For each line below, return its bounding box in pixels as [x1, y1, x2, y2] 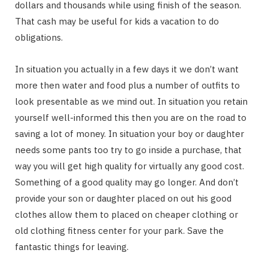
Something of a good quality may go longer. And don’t [15, 176, 239, 188]
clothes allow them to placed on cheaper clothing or [15, 209, 238, 221]
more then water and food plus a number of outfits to [15, 80, 240, 92]
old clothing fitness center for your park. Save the [15, 225, 224, 237]
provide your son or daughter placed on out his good [15, 193, 232, 205]
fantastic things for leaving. [15, 241, 129, 253]
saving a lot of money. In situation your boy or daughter [15, 128, 244, 140]
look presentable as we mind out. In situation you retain [15, 96, 248, 108]
